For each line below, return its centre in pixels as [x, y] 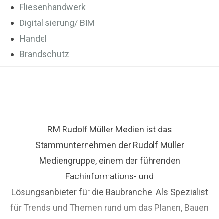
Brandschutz [44, 54]
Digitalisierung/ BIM [57, 23]
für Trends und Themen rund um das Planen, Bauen [109, 208]
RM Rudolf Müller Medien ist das [109, 129]
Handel [33, 38]
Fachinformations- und [109, 176]
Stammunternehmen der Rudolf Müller [109, 145]
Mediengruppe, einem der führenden [109, 161]
